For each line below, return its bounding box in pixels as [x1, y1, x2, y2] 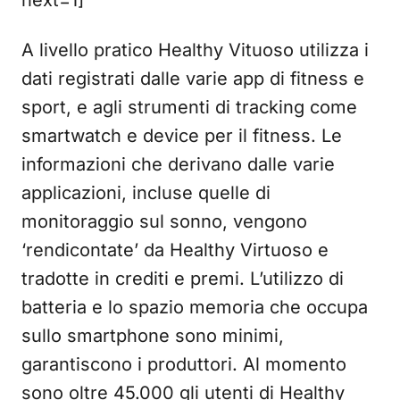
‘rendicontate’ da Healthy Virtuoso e [21, 239, 329, 261]
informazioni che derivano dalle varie [21, 154, 335, 175]
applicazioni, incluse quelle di [21, 182, 271, 204]
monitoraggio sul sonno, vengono [21, 211, 307, 232]
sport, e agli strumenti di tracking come [21, 96, 357, 118]
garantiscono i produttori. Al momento [21, 354, 346, 375]
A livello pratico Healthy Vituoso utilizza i [21, 39, 369, 61]
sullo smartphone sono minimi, [21, 325, 284, 346]
